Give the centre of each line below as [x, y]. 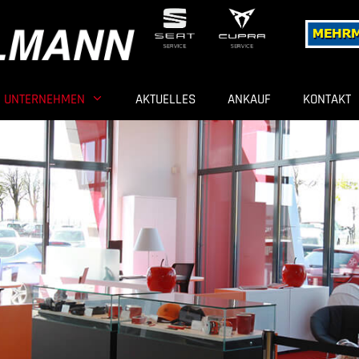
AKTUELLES [166, 99]
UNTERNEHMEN [44, 99]
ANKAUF [250, 99]
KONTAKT [327, 99]
